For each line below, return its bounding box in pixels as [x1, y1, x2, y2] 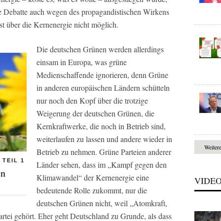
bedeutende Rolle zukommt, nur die [37, 185, 147, 196]
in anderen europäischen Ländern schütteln [37, 82, 170, 93]
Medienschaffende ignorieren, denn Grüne [37, 70, 168, 80]
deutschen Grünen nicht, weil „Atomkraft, [37, 198, 167, 209]
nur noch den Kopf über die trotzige [37, 95, 148, 106]
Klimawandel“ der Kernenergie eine [37, 172, 149, 183]
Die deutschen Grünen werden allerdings [37, 44, 164, 55]
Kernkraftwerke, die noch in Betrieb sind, [37, 121, 166, 132]
